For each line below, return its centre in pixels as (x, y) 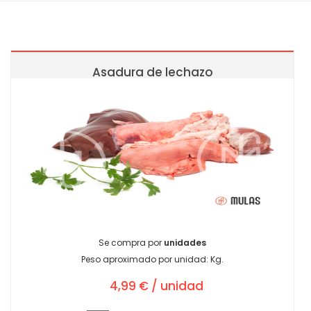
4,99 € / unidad (157, 286)
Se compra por (132, 243)
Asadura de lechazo (152, 73)
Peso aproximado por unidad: (146, 260)
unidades (185, 243)
